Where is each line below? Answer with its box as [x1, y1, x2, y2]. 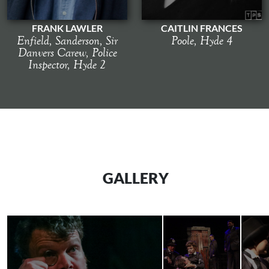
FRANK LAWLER [32, 22, 103, 34]
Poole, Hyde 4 [171, 32, 233, 47]
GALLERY [103, 168, 169, 187]
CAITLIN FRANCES [161, 22, 243, 34]
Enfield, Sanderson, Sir [17, 32, 118, 47]
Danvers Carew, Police [17, 44, 117, 59]
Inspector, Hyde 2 [28, 56, 106, 71]
